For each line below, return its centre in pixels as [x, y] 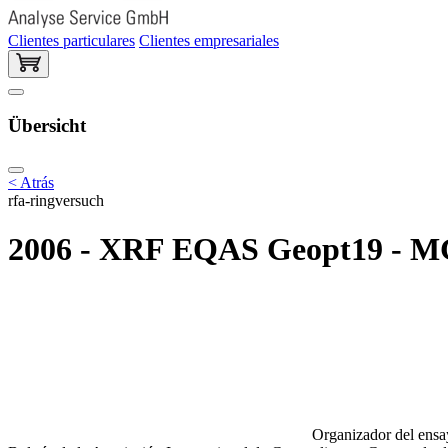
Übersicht [47, 126]
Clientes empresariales [209, 40]
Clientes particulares [71, 40]
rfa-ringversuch [56, 200]
